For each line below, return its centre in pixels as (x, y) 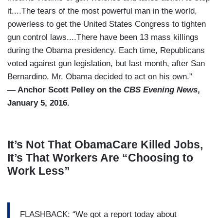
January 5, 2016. (38, 103)
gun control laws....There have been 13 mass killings (103, 37)
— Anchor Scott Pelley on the (65, 90)
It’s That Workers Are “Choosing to (100, 158)
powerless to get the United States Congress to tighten (107, 24)
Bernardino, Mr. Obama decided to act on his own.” (100, 77)
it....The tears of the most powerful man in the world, (102, 11)
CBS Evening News (161, 90)
